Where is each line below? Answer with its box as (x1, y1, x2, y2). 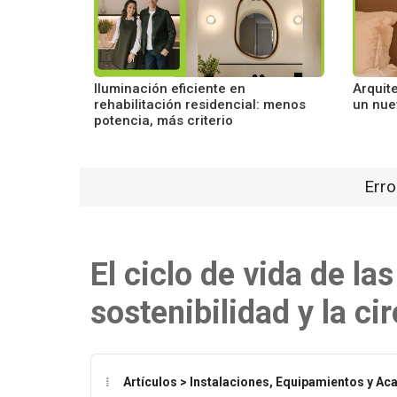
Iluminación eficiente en (94, 81, 245, 97)
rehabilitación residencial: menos (94, 97, 306, 113)
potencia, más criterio (94, 113, 233, 128)
